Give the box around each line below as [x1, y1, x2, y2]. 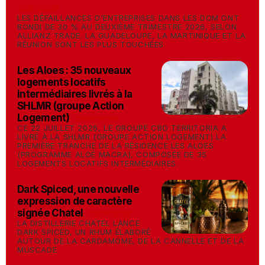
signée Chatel [17, 207, 83, 219]
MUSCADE [17, 245, 57, 254]
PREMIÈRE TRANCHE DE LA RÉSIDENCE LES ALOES [17, 141, 214, 150]
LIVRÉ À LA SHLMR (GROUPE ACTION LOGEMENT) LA [17, 132, 227, 141]
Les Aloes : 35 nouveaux [17, 64, 131, 76]
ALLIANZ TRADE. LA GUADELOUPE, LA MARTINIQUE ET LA [17, 31, 246, 40]
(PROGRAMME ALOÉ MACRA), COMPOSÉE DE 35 [17, 150, 207, 159]
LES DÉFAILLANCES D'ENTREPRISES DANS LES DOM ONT [17, 13, 240, 22]
